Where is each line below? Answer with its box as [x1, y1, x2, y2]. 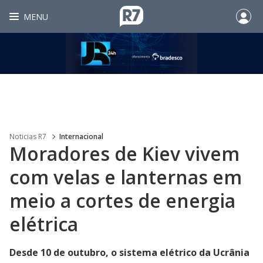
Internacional [59, 131, 103, 141]
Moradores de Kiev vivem [9, 141, 240, 166]
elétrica [9, 211, 78, 237]
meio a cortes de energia [9, 188, 235, 213]
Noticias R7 [9, 131, 46, 141]
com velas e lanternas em [9, 164, 242, 190]
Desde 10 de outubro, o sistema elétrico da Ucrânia [9, 246, 249, 259]
